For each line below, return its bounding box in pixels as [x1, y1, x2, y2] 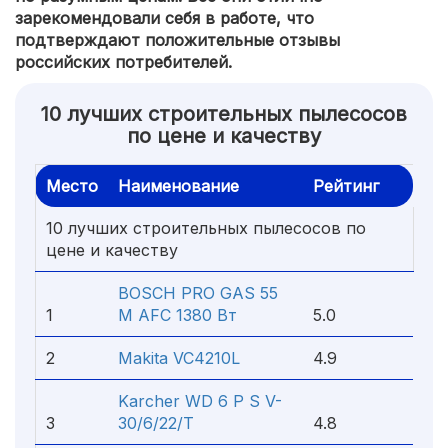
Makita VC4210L [118, 348, 240, 368]
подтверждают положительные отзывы [15, 30, 340, 50]
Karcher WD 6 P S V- [118, 391, 282, 411]
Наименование [118, 176, 239, 196]
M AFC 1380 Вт [118, 305, 237, 325]
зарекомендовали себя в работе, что [15, 8, 314, 28]
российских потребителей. [15, 52, 232, 72]
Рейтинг [313, 176, 379, 196]
